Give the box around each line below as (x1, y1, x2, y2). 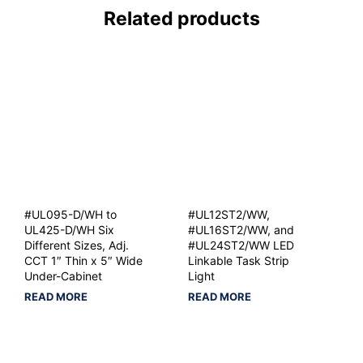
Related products (103, 6, 260, 30)
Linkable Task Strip (187, 253, 289, 267)
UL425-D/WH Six (24, 222, 114, 237)
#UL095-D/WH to (24, 207, 117, 221)
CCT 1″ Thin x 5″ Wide (24, 253, 143, 267)
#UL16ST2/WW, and (187, 222, 294, 237)
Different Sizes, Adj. (24, 237, 129, 252)
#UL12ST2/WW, (187, 207, 270, 221)
